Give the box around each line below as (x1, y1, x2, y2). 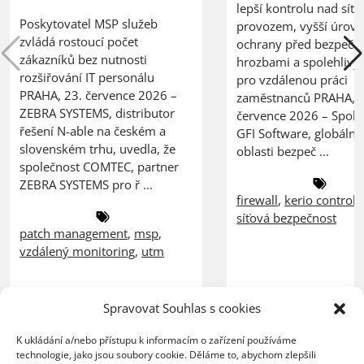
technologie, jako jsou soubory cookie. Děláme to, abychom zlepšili (16, 347, 316, 362)
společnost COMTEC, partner (19, 158, 179, 175)
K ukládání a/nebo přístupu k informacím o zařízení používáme (16, 332, 297, 347)
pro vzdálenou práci (236, 71, 349, 88)
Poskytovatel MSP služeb (19, 15, 158, 32)
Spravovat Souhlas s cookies (103, 299, 261, 316)
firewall (236, 191, 279, 208)
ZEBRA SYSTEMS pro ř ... (19, 175, 153, 193)
